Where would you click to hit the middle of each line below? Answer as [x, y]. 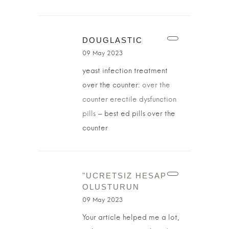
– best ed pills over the [135, 114]
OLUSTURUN [111, 187]
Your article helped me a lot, [131, 218]
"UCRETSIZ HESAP [124, 176]
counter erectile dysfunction [129, 100]
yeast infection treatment [125, 71]
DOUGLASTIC [112, 40]
